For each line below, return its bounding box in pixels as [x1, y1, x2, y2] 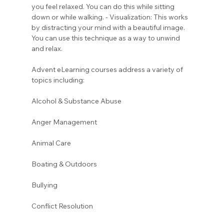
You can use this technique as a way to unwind [31, 33, 181, 42]
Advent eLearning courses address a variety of [31, 64, 184, 74]
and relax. [31, 43, 62, 53]
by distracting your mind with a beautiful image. [31, 22, 186, 32]
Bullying [31, 180, 59, 189]
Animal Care [31, 138, 71, 147]
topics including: [31, 75, 84, 84]
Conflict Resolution [31, 201, 93, 210]
